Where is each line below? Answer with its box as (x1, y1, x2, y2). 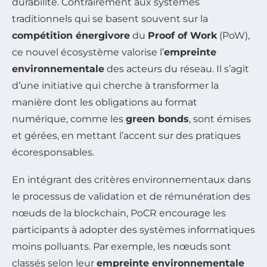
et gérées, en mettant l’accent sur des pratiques (12, 130, 241, 142)
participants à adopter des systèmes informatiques (12, 224, 255, 236)
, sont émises (189, 113, 251, 125)
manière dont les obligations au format (12, 97, 197, 108)
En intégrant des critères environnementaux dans (12, 174, 251, 186)
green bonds (126, 113, 189, 125)
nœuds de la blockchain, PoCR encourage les (12, 207, 226, 219)
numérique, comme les (12, 113, 126, 125)
